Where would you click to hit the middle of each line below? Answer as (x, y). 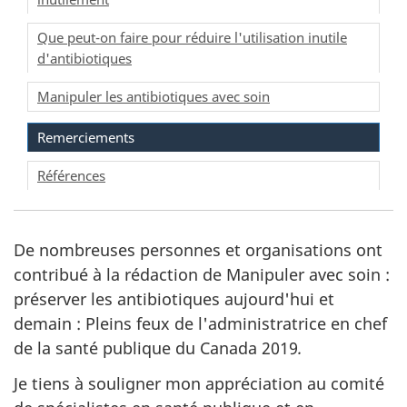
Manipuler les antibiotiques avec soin (154, 97)
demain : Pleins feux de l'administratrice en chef (200, 324)
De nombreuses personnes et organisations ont (198, 250)
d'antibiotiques (84, 59)
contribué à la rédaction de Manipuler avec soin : (202, 275)
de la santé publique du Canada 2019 (156, 348)
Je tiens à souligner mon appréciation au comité (199, 383)
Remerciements (86, 137)
